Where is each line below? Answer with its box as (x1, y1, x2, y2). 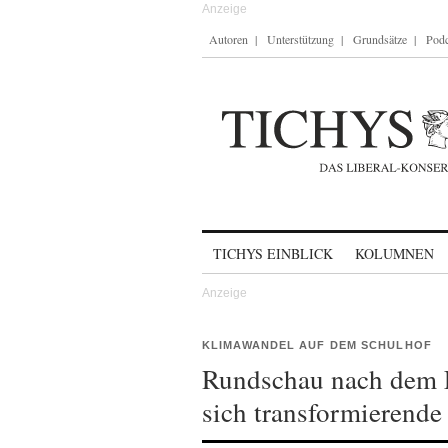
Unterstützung (267, 31, 334, 47)
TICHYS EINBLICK (213, 244, 333, 263)
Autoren (209, 31, 248, 47)
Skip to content (202, 236, 307, 253)
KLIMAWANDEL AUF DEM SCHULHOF (202, 339, 432, 351)
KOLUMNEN (355, 244, 434, 263)
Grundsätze (353, 31, 407, 47)
